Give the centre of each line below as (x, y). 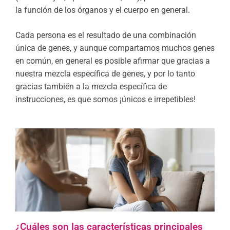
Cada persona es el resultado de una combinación (106, 35)
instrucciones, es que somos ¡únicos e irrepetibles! (106, 100)
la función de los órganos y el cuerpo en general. (104, 10)
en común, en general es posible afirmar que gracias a (113, 61)
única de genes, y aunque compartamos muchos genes (115, 48)
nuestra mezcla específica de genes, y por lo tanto (105, 74)
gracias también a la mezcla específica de (91, 87)
